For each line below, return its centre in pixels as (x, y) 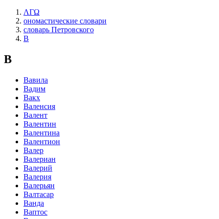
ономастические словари (65, 21)
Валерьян (39, 185)
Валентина (42, 132)
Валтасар (39, 194)
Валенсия (39, 106)
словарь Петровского (59, 30)
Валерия (37, 176)
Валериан (40, 159)
